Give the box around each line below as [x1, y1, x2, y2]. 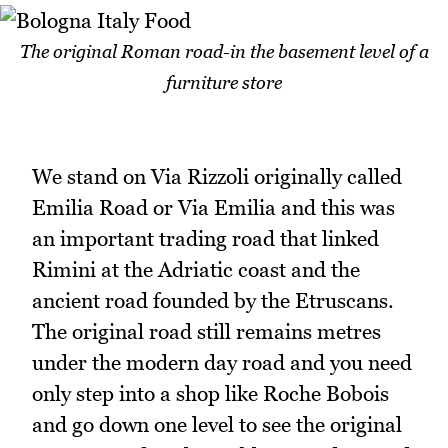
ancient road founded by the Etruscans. [32, 287, 394, 313]
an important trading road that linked [32, 225, 379, 251]
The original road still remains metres [32, 318, 381, 344]
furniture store [166, 72, 282, 94]
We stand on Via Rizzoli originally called [32, 163, 402, 189]
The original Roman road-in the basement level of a [19, 41, 429, 63]
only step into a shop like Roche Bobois [32, 380, 389, 406]
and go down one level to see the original [32, 411, 402, 437]
